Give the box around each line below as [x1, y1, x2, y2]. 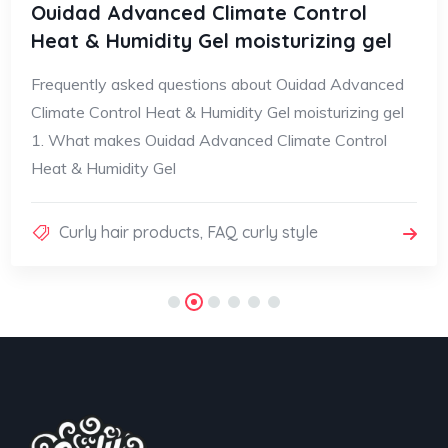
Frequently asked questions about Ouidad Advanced [31, 74, 404, 95]
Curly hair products [59, 222, 200, 243]
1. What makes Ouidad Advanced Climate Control [31, 130, 387, 151]
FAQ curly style [207, 222, 318, 243]
